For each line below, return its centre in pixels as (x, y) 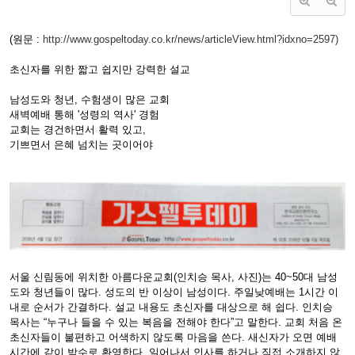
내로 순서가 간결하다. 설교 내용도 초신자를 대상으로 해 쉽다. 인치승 (171, 307)
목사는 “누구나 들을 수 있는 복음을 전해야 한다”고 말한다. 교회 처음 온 (176, 323)
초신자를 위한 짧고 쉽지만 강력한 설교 (100, 69)
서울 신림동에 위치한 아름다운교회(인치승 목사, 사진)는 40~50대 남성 (174, 277)
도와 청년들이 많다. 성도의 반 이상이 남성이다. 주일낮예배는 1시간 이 (174, 292)
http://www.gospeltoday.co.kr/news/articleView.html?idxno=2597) (191, 39)
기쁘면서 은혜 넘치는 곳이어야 (81, 144)
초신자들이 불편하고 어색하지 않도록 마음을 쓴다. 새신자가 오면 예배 (173, 338)
